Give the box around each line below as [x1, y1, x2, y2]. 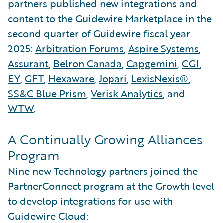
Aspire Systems [128, 40, 199, 56]
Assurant [8, 55, 49, 71]
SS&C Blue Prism [8, 85, 86, 101]
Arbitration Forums [35, 40, 124, 56]
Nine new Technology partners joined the [8, 163, 198, 178]
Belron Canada [53, 55, 122, 71]
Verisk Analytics [91, 85, 163, 101]
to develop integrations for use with [8, 193, 173, 208]
